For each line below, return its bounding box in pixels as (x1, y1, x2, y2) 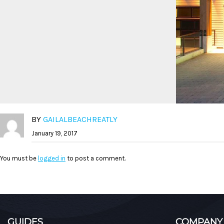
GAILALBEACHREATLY (42, 114, 117, 124)
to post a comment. (65, 154, 125, 162)
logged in (38, 154, 65, 162)
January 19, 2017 (31, 129, 77, 137)
